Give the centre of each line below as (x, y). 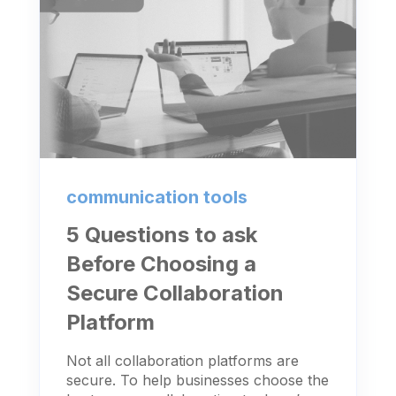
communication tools (157, 198)
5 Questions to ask (162, 235)
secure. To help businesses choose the (198, 381)
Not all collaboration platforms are (183, 361)
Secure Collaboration (175, 293)
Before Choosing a (161, 264)
